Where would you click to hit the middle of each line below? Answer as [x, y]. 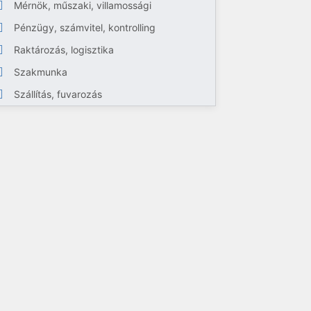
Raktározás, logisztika [64, 50]
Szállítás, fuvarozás [58, 94]
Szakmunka [41, 72]
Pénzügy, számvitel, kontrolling [85, 27]
